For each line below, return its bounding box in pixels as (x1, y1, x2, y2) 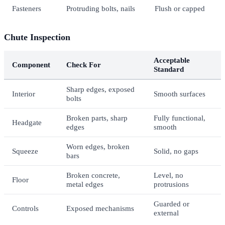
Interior (12, 89, 35, 98)
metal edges (66, 179, 103, 188)
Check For (66, 60, 101, 69)
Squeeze (12, 146, 38, 155)
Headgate (12, 118, 42, 127)
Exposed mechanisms (66, 203, 134, 212)
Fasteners (12, 4, 41, 13)
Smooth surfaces (154, 89, 205, 98)
